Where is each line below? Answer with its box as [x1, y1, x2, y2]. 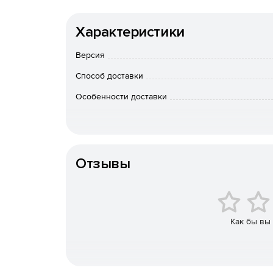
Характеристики [76, 23, 185, 41]
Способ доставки [76, 71, 143, 80]
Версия [76, 50, 105, 60]
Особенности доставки [76, 91, 167, 101]
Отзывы [76, 155, 130, 172]
